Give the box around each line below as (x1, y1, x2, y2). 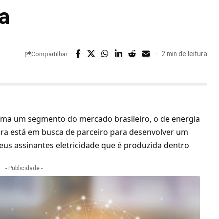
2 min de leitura (161, 49, 207, 58)
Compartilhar (31, 50, 67, 58)
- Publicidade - (5, 165, 43, 172)
